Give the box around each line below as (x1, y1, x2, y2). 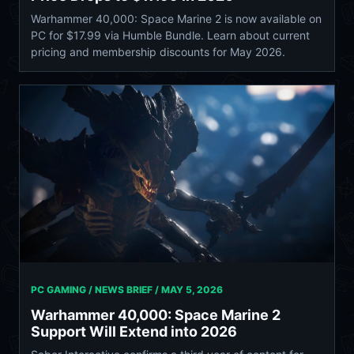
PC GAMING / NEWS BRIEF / (31, 283, 161, 296)
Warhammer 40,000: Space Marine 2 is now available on (31, 11, 322, 25)
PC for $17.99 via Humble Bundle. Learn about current (31, 28, 310, 42)
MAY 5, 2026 (161, 283, 223, 296)
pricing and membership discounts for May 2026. (31, 44, 285, 58)
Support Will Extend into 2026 (31, 322, 237, 340)
